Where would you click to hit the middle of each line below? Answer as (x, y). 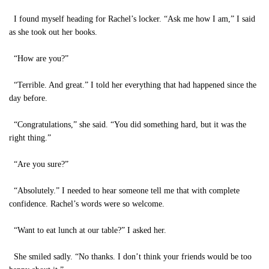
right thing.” (30, 138)
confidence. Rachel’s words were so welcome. (87, 204)
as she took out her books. (53, 32)
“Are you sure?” (39, 164)
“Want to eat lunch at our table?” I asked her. (88, 230)
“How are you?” (39, 59)
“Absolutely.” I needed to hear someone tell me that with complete (124, 191)
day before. (28, 98)
